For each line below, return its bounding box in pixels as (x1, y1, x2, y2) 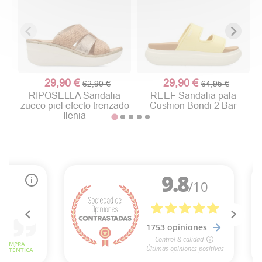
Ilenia (63, 109, 87, 120)
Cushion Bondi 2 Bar (150, 99, 237, 111)
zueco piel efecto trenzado (20, 99, 129, 111)
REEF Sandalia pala (150, 89, 236, 101)
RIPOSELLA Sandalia (29, 89, 121, 101)
